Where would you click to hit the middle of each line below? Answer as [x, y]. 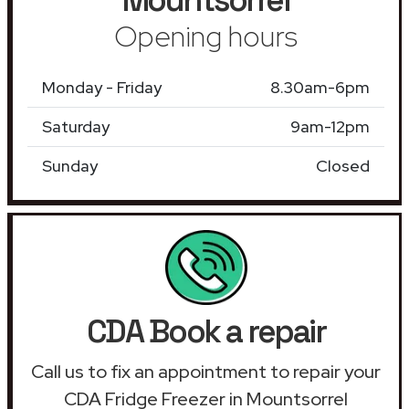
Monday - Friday [102, 87]
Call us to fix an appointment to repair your [206, 371]
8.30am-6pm [320, 87]
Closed [343, 165]
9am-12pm [330, 126]
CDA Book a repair [206, 331]
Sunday [70, 165]
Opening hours [206, 36]
